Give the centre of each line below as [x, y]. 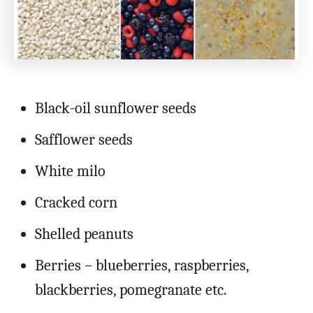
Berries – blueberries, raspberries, [142, 265]
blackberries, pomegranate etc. [131, 290]
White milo [70, 171]
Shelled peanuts [84, 234]
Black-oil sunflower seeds [116, 108]
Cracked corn [76, 202]
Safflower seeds [84, 139]
